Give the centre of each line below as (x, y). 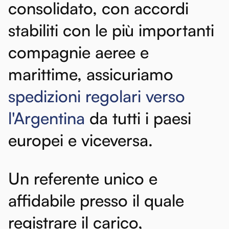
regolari (113, 96)
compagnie (49, 52)
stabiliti (33, 30)
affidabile (42, 200)
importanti (176, 30)
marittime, (45, 74)
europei (36, 140)
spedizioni (44, 96)
